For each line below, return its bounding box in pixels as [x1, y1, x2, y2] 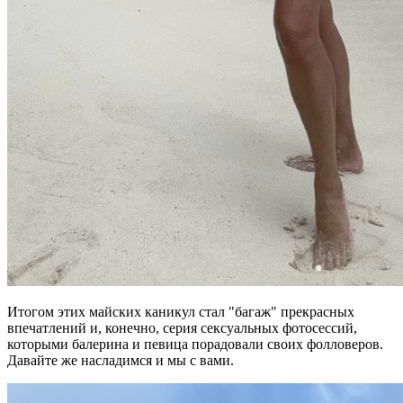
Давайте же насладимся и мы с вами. [7, 353, 234, 369]
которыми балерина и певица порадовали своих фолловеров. [7, 336, 383, 353]
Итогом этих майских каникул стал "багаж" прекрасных [7, 304, 354, 320]
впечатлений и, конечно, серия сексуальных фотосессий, [7, 320, 357, 336]
